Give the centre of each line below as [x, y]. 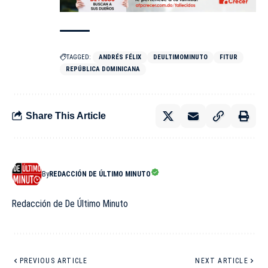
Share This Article [66, 116]
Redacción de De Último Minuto [70, 203]
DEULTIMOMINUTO [180, 57]
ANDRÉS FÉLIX [120, 57]
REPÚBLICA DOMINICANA [103, 69]
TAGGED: [79, 57]
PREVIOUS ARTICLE [54, 261]
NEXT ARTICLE [222, 261]
